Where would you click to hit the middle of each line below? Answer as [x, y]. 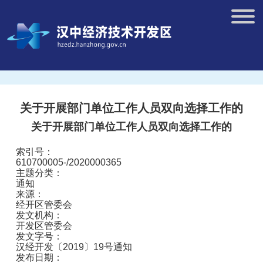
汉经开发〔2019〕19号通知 [74, 247]
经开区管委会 [44, 205]
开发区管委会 [44, 226]
